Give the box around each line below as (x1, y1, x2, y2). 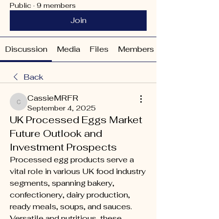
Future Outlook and (10, 127, 102, 140)
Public (10, 1, 31, 10)
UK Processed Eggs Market (10, 113, 142, 126)
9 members (37, 1, 76, 10)
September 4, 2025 (27, 104, 96, 112)
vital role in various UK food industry (10, 166, 146, 176)
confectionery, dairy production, (10, 190, 130, 200)
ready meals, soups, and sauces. (10, 201, 132, 212)
